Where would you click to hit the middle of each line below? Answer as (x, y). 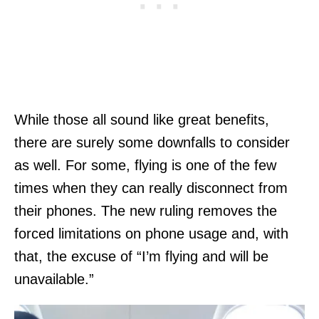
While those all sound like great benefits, (142, 120)
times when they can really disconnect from (151, 188)
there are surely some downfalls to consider (152, 143)
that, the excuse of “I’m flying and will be (141, 257)
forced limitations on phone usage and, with (151, 234)
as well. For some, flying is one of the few (145, 166)
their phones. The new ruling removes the (146, 211)
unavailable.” (54, 279)
